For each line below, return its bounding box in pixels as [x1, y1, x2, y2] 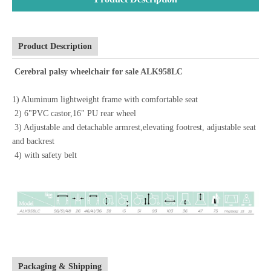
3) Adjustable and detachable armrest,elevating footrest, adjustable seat [12, 123, 256, 132]
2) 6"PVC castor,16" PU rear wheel [12, 109, 136, 119]
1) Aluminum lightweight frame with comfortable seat [12, 95, 198, 105]
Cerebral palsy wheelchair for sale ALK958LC [12, 67, 183, 77]
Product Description [18, 42, 92, 51]
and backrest [12, 137, 54, 146]
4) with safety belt [12, 151, 77, 160]
